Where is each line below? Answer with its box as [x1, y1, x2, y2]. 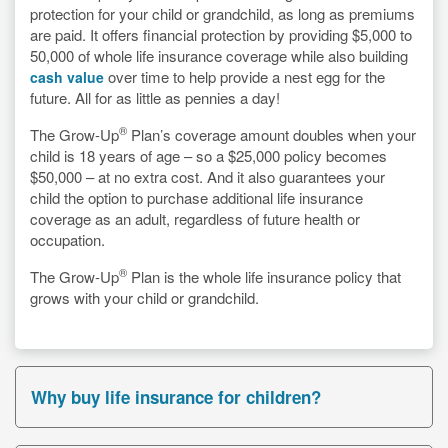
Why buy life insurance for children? [31, 384, 321, 409]
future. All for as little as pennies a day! [30, 86, 280, 108]
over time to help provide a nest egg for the [104, 65, 385, 87]
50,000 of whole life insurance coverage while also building [30, 44, 408, 66]
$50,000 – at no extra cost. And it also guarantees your [30, 165, 385, 187]
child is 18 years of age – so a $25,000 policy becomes [30, 144, 387, 166]
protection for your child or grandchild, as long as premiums [30, 2, 415, 24]
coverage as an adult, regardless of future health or [30, 207, 360, 229]
